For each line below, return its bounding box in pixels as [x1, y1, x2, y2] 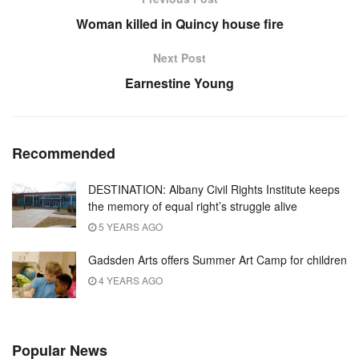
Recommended [12, 143, 115, 164]
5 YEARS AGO [96, 220, 163, 234]
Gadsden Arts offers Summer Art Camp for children [88, 252, 347, 268]
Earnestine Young [125, 74, 234, 93]
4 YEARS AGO [96, 273, 163, 288]
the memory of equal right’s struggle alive [88, 198, 297, 215]
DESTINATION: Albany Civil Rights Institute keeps [88, 181, 340, 198]
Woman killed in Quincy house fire [75, 14, 284, 34]
